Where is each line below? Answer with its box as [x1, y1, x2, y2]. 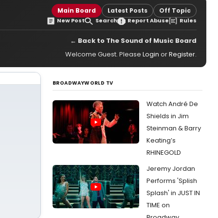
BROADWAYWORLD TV [53, 79, 113, 87]
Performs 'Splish [146, 176, 197, 185]
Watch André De [146, 99, 198, 109]
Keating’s [146, 136, 176, 145]
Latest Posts [108, 6, 147, 15]
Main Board [57, 6, 96, 15]
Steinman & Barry [146, 124, 201, 133]
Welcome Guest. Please [65, 50, 143, 59]
